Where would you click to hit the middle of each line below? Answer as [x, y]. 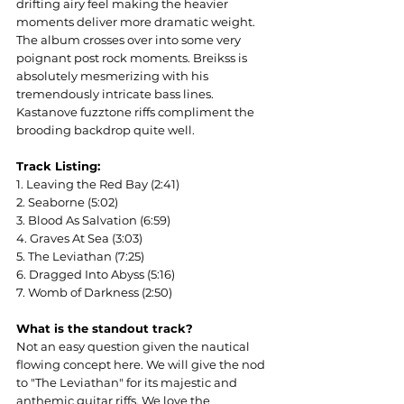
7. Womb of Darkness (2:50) [94, 292]
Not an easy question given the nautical [134, 346]
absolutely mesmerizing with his [114, 76]
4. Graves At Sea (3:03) [79, 238]
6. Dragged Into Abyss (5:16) [96, 274]
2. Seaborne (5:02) [67, 202]
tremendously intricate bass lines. [116, 94]
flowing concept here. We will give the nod [142, 364]
